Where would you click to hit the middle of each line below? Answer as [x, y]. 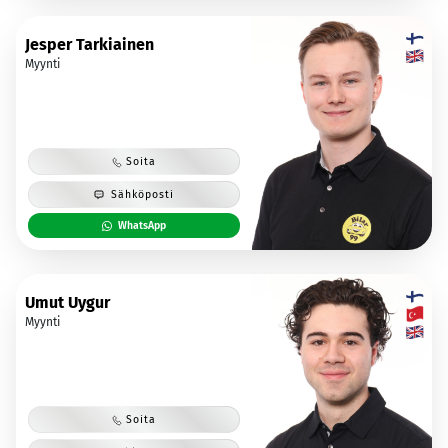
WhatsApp [142, 225]
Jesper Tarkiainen [89, 44]
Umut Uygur [67, 302]
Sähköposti [143, 194]
